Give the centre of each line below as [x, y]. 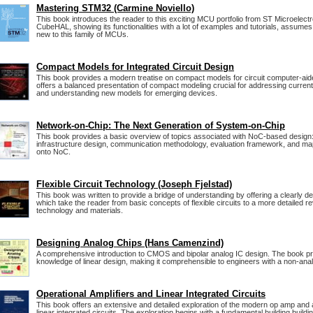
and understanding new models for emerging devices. [127, 93]
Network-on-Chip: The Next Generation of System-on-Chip [161, 125]
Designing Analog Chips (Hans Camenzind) [130, 243]
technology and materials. [80, 210]
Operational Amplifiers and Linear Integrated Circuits [151, 294]
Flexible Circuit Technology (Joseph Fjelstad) [134, 184]
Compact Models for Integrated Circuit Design [135, 67]
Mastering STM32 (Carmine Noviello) [115, 8]
